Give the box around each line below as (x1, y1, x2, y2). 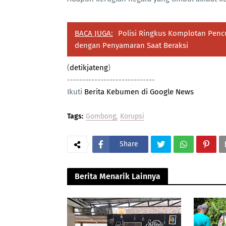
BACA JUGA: (75, 28, 113, 38)
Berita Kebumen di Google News (84, 87, 194, 96)
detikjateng (70, 63, 108, 72)
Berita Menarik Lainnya (75, 171, 160, 181)
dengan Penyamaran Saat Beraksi (75, 40, 188, 50)
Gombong (86, 111, 116, 121)
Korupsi (120, 111, 144, 121)
